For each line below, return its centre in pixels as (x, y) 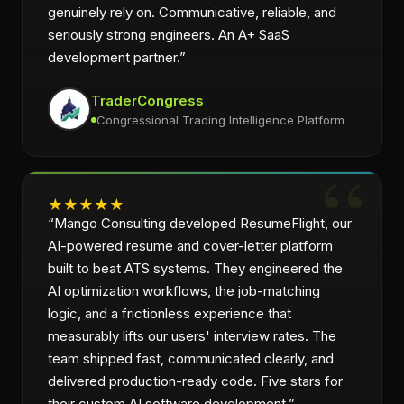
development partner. (114, 57)
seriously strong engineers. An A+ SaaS (169, 35)
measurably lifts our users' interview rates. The (192, 336)
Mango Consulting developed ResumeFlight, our (203, 223)
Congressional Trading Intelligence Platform (220, 119)
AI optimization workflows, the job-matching (184, 291)
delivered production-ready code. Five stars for (195, 381)
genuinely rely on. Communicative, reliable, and (192, 12)
